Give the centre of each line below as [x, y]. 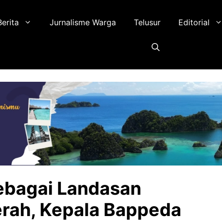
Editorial [194, 22]
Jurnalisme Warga [83, 22]
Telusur [147, 22]
